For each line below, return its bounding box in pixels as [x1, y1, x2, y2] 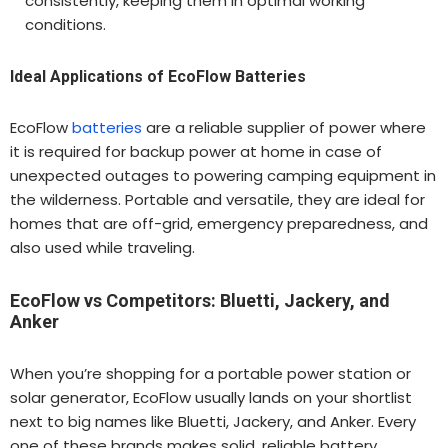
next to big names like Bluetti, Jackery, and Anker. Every [10, 410, 416, 432]
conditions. [25, 13, 106, 35]
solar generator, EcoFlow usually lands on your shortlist [10, 386, 412, 408]
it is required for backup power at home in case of [10, 140, 382, 162]
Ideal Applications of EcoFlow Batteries [10, 66, 306, 86]
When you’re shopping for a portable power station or [10, 362, 411, 384]
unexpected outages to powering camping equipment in [10, 164, 436, 186]
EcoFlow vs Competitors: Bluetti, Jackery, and [10, 289, 390, 311]
